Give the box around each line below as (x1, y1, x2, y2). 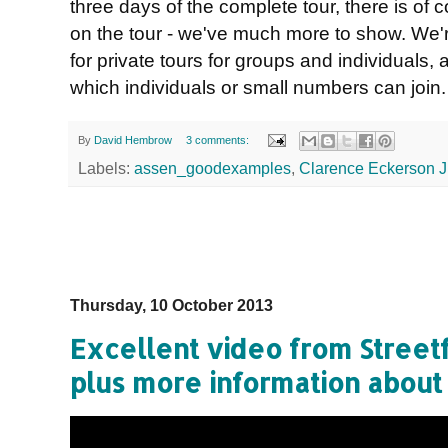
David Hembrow (94, 133, 172, 146)
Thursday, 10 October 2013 (70, 296, 273, 315)
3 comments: (185, 133, 252, 146)
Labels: (78, 160, 134, 178)
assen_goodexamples (134, 160, 291, 178)
